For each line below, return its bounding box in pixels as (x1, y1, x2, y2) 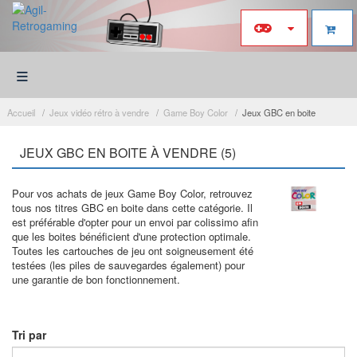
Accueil (7, 106, 35, 119)
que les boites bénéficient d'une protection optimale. (12, 229, 251, 244)
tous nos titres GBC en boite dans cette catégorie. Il (12, 200, 253, 215)
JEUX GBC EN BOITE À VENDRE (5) (20, 143, 236, 162)
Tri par (12, 327, 46, 343)
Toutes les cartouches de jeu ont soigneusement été (12, 243, 253, 258)
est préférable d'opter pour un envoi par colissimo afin (12, 214, 258, 229)
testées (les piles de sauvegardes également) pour (12, 257, 245, 273)
